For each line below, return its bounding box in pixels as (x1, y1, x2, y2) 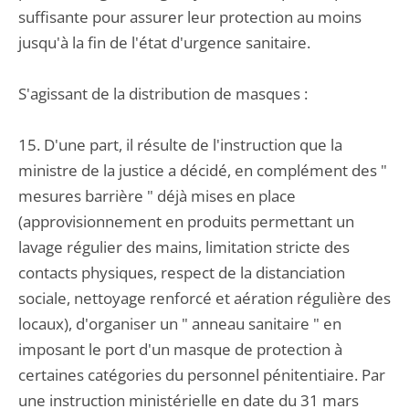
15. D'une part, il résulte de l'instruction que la (18, 134, 342, 155)
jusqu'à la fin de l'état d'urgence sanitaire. (18, 32, 310, 53)
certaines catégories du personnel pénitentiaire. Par (18, 364, 385, 385)
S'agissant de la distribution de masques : (18, 83, 308, 104)
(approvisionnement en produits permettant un (18, 211, 354, 232)
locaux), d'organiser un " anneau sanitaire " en (18, 313, 341, 334)
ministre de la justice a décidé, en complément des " (18, 160, 387, 181)
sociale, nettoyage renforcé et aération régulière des (18, 288, 391, 309)
